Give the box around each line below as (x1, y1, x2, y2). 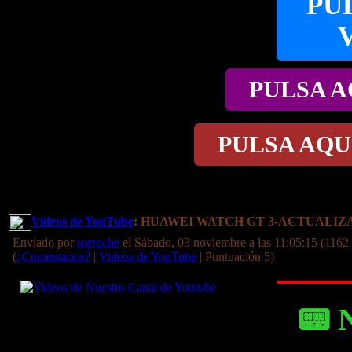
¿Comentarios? (16, 250, 90, 263)
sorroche (77, 236, 119, 249)
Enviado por (13, 236, 77, 249)
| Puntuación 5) (196, 250, 274, 263)
